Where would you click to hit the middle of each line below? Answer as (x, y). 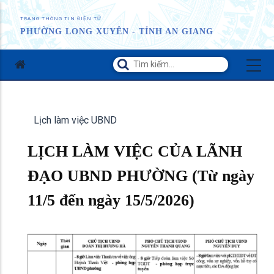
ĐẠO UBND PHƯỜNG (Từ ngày (141, 176)
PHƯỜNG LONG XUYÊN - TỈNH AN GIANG (117, 31)
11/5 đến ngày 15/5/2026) (111, 200)
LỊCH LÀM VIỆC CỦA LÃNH (135, 151)
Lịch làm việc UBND (75, 120)
